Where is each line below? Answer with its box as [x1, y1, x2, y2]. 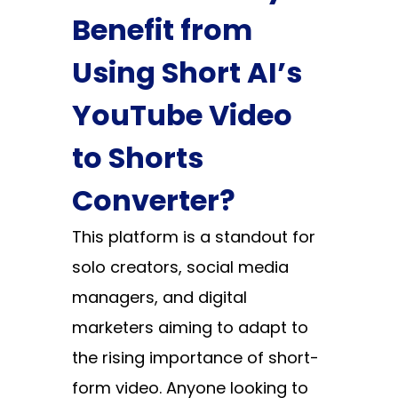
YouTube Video [71, 95, 292, 136]
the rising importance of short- [71, 346, 319, 370]
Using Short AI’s [71, 52, 302, 93]
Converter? [71, 180, 235, 221]
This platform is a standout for [71, 226, 315, 249]
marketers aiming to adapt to [71, 316, 308, 339]
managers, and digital [71, 286, 247, 309]
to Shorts [71, 138, 203, 179]
